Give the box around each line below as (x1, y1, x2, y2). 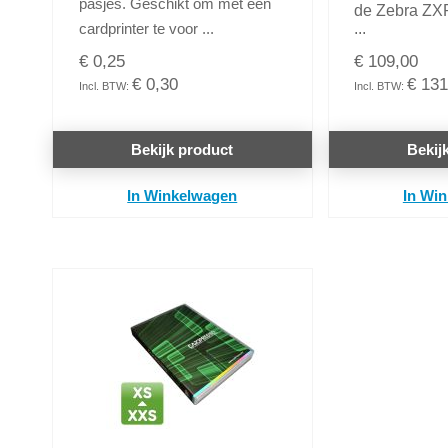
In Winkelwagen (127, 187, 238, 205)
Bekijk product (131, 141, 234, 159)
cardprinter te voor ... (78, 20, 214, 38)
